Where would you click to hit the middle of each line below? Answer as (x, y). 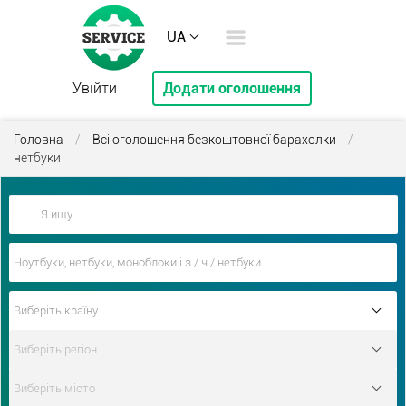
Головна (39, 140)
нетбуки (37, 158)
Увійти (94, 88)
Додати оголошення (232, 88)
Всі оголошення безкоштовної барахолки (214, 140)
